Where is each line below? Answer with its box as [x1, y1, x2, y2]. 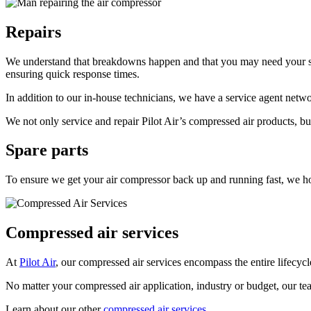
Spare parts [6, 141, 88, 160]
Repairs [6, 22, 61, 41]
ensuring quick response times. [6, 67, 140, 80]
